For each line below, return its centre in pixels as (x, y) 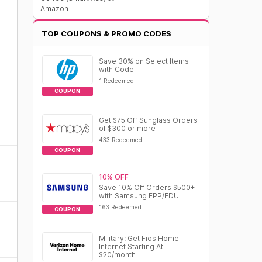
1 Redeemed (116, 81)
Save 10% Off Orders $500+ (146, 187)
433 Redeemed (120, 140)
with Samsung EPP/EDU (139, 196)
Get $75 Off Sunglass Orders (148, 120)
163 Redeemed (120, 207)
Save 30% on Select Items (144, 61)
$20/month (117, 255)
